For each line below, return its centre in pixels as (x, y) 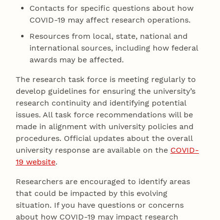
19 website (36, 162)
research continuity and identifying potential (101, 103)
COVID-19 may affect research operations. (110, 20)
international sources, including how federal (114, 48)
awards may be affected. (77, 60)
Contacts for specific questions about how (112, 8)
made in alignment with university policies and (105, 127)
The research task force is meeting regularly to (106, 80)
